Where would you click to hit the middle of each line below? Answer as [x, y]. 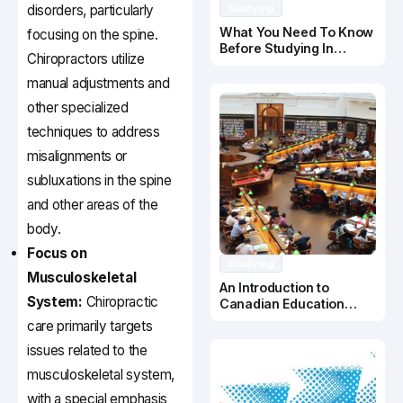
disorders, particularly [91, 11]
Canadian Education [282, 304]
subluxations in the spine [99, 181]
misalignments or [77, 157]
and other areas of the [93, 205]
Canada [244, 65]
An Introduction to [274, 288]
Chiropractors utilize [86, 59]
